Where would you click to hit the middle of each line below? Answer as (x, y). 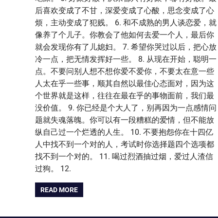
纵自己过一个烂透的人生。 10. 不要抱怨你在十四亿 (124, 132)
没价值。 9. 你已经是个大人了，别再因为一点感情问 (126, 108)
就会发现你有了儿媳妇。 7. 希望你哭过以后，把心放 (126, 47)
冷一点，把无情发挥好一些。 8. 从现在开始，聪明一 (126, 59)
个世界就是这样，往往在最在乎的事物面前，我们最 (125, 95)
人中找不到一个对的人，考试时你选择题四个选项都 (125, 144)
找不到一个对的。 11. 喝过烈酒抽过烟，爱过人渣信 (124, 156)
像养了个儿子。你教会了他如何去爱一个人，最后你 (125, 35)
